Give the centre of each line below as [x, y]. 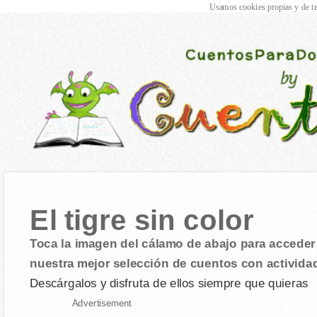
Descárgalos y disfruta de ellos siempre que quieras [169, 283]
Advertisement [102, 303]
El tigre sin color [142, 220]
